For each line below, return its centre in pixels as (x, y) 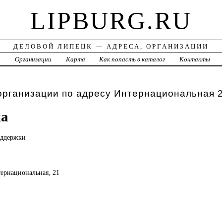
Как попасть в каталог (132, 59)
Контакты (195, 59)
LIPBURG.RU (111, 21)
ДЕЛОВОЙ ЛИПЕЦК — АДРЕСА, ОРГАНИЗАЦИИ (111, 47)
